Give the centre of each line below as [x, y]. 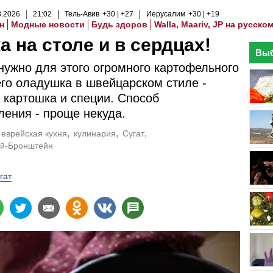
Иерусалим [166, 14]
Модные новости [48, 24]
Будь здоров [119, 24]
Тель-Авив [82, 14]
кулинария [95, 133]
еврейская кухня [34, 133]
